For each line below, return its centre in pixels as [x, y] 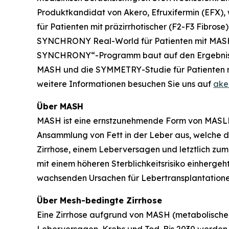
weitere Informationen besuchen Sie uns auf [125, 84]
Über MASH [60, 107]
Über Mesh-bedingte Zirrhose [99, 201]
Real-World [116, 41]
